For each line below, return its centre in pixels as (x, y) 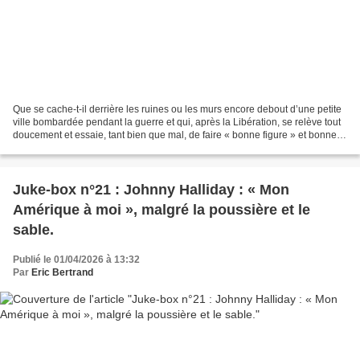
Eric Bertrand (62, 272)
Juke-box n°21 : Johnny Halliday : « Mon (151, 189)
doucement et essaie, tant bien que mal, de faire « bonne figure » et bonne (175, 135)
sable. (33, 229)
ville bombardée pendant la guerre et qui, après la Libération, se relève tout (177, 122)
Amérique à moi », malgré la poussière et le (162, 209)
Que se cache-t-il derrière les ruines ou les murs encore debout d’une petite (177, 109)
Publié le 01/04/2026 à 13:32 (76, 259)
